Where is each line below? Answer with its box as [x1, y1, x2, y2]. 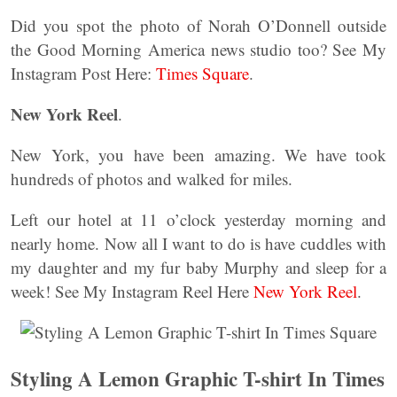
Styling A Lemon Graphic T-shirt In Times [11, 363, 385, 393]
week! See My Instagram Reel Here [11, 280, 253, 302]
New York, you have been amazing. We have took [11, 144, 386, 166]
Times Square [156, 62, 249, 84]
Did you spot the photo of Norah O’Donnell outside [11, 14, 386, 36]
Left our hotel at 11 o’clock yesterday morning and [11, 208, 386, 230]
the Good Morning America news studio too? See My [11, 38, 386, 60]
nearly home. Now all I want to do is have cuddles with [11, 232, 386, 254]
